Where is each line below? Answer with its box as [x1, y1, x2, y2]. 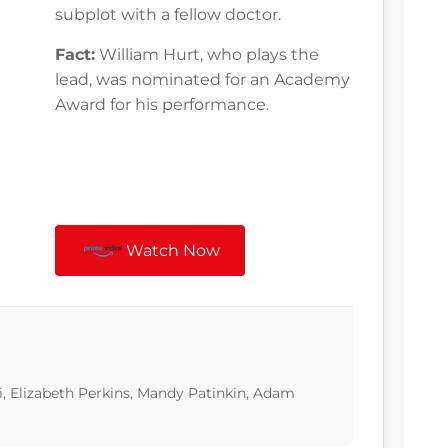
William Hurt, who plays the [95, 45, 319, 65]
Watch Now [126, 241, 221, 261]
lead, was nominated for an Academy [55, 70, 350, 90]
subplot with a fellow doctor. [55, 5, 281, 25]
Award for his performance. [55, 95, 269, 115]
